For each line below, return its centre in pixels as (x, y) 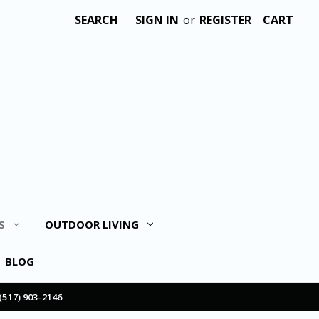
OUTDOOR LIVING (92, 224)
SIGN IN (157, 20)
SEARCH (96, 20)
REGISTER (225, 20)
